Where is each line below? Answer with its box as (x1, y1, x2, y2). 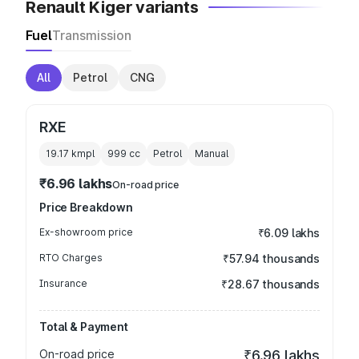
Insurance (39, 277, 87, 289)
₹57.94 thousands (223, 252, 320, 265)
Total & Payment (39, 320, 128, 333)
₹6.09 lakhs (257, 226, 320, 240)
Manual (195, 147, 228, 159)
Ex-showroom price (39, 226, 133, 238)
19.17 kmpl (46, 147, 95, 159)
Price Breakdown (39, 200, 133, 214)
